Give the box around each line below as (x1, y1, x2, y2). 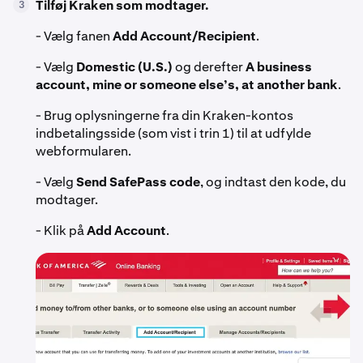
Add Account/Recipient (113, 27, 256, 45)
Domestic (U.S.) (76, 58, 173, 75)
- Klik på (36, 221, 87, 239)
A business (246, 58, 312, 75)
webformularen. (36, 142, 131, 160)
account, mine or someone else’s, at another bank (36, 75, 338, 93)
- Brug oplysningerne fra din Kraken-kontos (36, 106, 293, 124)
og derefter (173, 58, 246, 75)
